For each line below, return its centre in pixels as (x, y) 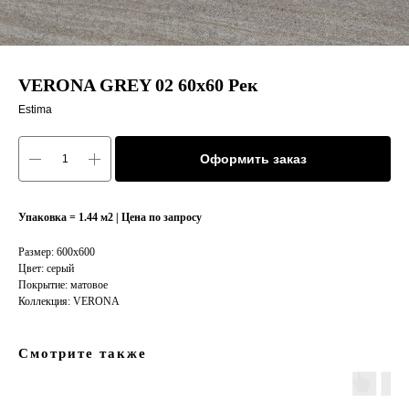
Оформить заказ (253, 159)
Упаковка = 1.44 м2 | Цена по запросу (110, 217)
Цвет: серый (46, 268)
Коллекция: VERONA (69, 301)
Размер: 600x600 (57, 252)
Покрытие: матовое (63, 285)
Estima (35, 110)
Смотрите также (83, 353)
